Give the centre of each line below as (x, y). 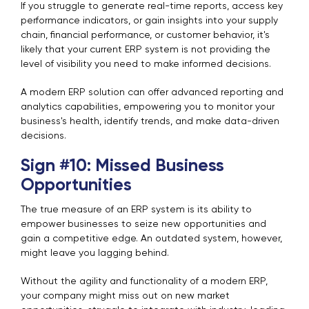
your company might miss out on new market (125, 296)
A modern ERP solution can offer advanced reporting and (152, 93)
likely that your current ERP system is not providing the (146, 50)
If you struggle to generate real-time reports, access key (152, 7)
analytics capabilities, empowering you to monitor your (148, 107)
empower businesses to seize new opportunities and (143, 225)
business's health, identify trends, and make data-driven (150, 122)
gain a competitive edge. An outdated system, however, (151, 239)
